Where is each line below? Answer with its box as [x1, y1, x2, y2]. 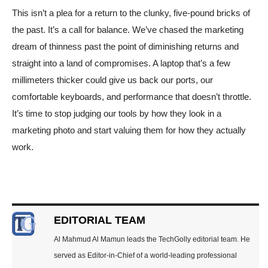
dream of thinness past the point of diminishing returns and [12, 41, 239, 52]
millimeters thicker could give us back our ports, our [12, 75, 213, 86]
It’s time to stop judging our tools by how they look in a [12, 108, 221, 119]
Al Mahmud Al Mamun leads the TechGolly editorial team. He [54, 235, 250, 244]
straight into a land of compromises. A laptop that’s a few [12, 58, 230, 69]
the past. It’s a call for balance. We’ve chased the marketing [12, 25, 243, 35]
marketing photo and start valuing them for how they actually [12, 125, 246, 136]
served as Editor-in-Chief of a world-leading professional [54, 251, 237, 260]
